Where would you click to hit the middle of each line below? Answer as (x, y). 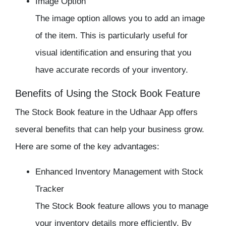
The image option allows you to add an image (120, 19)
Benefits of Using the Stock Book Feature (108, 94)
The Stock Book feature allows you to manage (122, 206)
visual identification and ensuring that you (113, 53)
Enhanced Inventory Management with (108, 172)
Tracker (50, 189)
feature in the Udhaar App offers (138, 112)
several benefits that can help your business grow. (110, 130)
